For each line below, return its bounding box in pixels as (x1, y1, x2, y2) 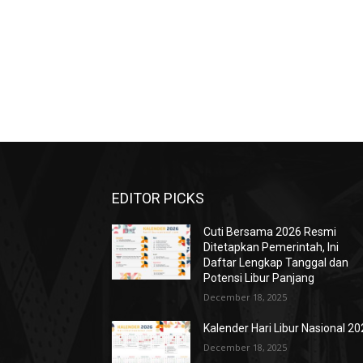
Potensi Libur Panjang (203, 271, 315, 285)
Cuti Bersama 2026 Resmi (203, 225, 337, 239)
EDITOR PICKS (112, 190, 204, 207)
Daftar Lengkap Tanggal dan (203, 256, 349, 270)
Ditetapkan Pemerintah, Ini (203, 241, 340, 254)
